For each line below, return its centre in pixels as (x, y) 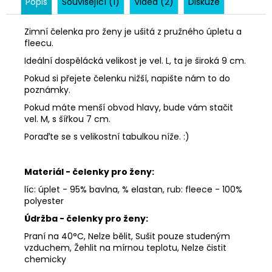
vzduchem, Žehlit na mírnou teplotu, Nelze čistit (125, 247)
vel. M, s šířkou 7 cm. (67, 119)
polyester (44, 201)
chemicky (45, 259)
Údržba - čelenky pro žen (82, 218)
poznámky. (49, 90)
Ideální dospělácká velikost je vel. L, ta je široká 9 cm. (135, 60)
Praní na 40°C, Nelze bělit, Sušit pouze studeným (127, 236)
